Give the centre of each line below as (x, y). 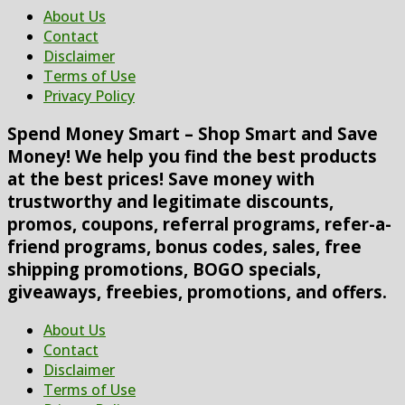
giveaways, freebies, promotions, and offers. (197, 292)
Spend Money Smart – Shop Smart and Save (193, 134)
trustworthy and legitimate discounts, (170, 202)
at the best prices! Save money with (161, 179)
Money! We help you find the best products (192, 156)
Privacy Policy (89, 95)
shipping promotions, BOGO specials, (164, 269)
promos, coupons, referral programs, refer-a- (199, 224)
